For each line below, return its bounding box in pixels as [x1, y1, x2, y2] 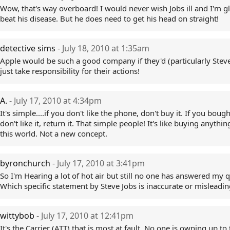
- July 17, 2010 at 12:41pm [36, 210, 133, 221]
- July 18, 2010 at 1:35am [57, 43, 149, 54]
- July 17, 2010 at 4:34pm [9, 95, 102, 106]
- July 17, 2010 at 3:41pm [52, 158, 145, 169]
